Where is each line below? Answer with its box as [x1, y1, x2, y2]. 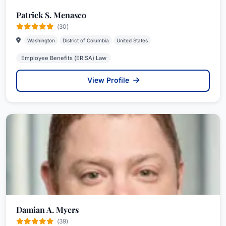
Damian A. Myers [16, 204, 79, 215]
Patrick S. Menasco [16, 10, 86, 20]
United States [117, 37, 148, 43]
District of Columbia [63, 37, 109, 43]
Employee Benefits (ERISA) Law [21, 54, 106, 62]
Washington [27, 37, 55, 43]
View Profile [87, 76, 131, 84]
